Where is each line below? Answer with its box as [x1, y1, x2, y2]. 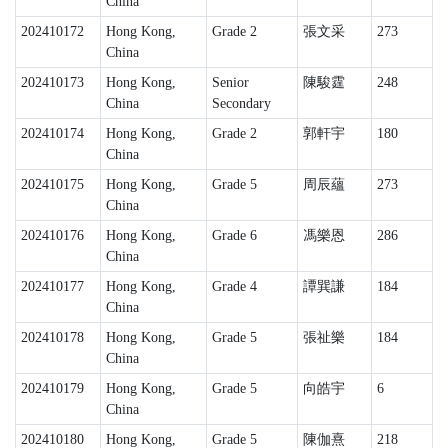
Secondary [211, 96, 271, 111]
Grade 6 [211, 228, 257, 243]
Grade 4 [211, 279, 257, 294]
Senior [211, 75, 249, 90]
